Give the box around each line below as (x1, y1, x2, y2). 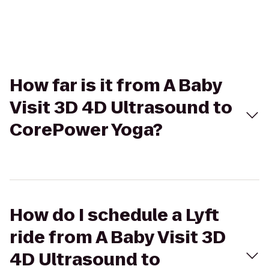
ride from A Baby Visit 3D (10, 226, 226, 249)
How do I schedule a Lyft (10, 204, 219, 227)
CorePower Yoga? (10, 118, 163, 142)
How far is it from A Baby (10, 74, 222, 97)
